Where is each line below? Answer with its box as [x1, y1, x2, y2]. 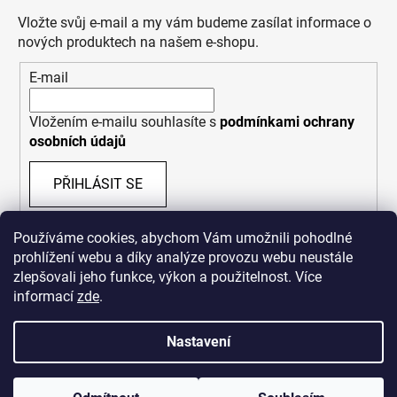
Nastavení [167, 333, 230, 350]
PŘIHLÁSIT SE [53, 175, 143, 192]
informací [13, 288, 77, 305]
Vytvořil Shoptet [160, 374, 261, 392]
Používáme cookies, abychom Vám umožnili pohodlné [13, 230, 352, 246]
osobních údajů [29, 132, 126, 150]
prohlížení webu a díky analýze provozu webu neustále [13, 249, 353, 266]
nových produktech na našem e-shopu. [18, 34, 259, 51]
